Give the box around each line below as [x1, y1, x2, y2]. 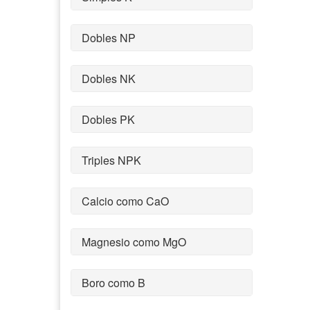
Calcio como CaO [82, 192, 169, 209]
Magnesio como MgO [82, 233, 186, 250]
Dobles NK [82, 70, 136, 86]
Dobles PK [82, 111, 135, 127]
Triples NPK [82, 152, 141, 168]
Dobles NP [82, 29, 136, 46]
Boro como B [82, 274, 145, 291]
